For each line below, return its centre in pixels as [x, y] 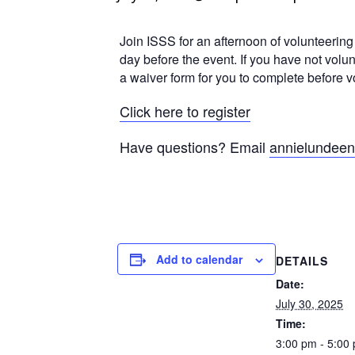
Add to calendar [199, 259]
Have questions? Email [195, 147]
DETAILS [302, 260]
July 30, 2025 [309, 303]
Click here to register [185, 111]
